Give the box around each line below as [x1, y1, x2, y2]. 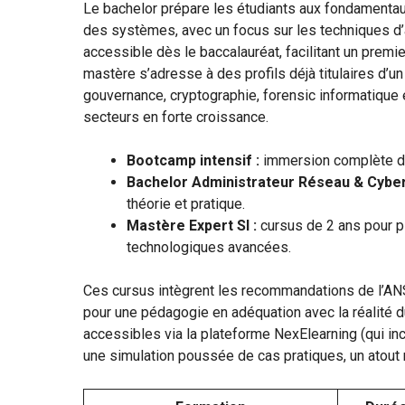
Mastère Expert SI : [127, 216, 257, 234]
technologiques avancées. [127, 238, 291, 256]
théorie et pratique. [127, 194, 245, 212]
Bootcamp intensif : [127, 151, 259, 169]
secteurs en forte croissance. [83, 108, 268, 126]
